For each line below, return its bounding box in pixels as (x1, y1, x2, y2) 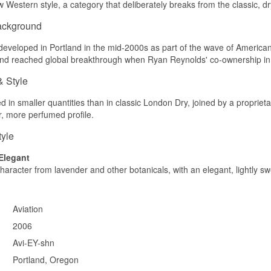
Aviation (13, 202, 43, 215)
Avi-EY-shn (13, 236, 54, 249)
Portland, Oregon (13, 253, 79, 266)
